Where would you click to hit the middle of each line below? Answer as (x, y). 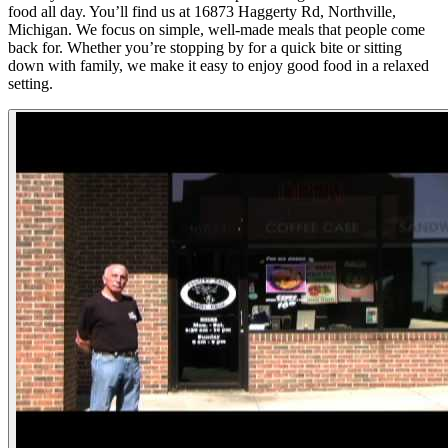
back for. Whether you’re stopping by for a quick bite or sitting (205, 47)
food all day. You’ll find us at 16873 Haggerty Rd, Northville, (202, 11)
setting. (30, 83)
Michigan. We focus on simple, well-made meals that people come (216, 29)
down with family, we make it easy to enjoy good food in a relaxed (218, 65)
